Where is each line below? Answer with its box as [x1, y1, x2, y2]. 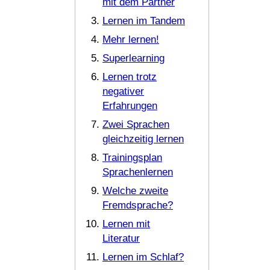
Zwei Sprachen [102, 118, 169, 131]
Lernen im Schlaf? [102, 251, 184, 263]
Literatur [102, 232, 140, 245]
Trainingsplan [102, 151, 162, 164]
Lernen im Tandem [102, 14, 185, 27]
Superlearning [102, 52, 165, 64]
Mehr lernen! [102, 33, 159, 46]
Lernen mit [102, 218, 150, 230]
